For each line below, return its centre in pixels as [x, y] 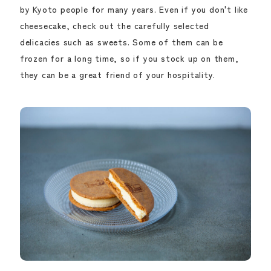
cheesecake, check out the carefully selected [115, 25]
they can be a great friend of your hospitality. [117, 74]
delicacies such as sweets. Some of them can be [121, 41]
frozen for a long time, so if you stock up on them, [129, 58]
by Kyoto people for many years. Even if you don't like [134, 9]
